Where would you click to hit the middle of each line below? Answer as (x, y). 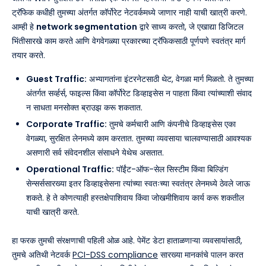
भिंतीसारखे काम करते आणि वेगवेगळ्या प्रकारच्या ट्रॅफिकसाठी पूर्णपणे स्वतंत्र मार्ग (129, 41)
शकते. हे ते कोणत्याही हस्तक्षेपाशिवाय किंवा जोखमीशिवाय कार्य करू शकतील (135, 198)
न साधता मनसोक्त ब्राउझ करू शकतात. (84, 108)
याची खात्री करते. (53, 212)
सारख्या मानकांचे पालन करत (201, 255)
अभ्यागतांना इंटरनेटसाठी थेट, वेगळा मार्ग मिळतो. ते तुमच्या (170, 79)
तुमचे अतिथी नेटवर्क (42, 255)
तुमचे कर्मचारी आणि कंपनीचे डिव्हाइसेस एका (171, 124)
